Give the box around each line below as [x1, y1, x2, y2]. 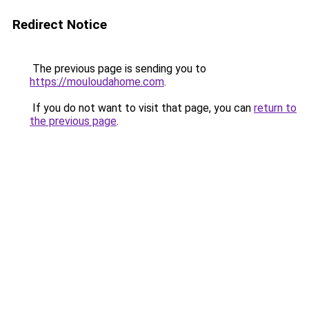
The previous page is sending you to [30, 62, 206, 75]
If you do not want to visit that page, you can [30, 101, 254, 114]
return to [254, 101, 297, 114]
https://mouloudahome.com [30, 75, 164, 88]
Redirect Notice [12, 17, 107, 32]
